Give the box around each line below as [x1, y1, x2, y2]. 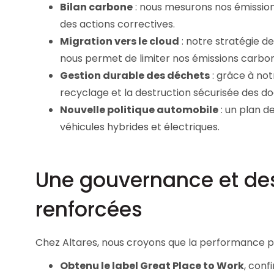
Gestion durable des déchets [60, 68, 210, 83]
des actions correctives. [60, 17, 175, 31]
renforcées [35, 195, 143, 224]
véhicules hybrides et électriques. [60, 119, 220, 134]
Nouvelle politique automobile [60, 102, 218, 117]
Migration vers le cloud [60, 34, 179, 48]
